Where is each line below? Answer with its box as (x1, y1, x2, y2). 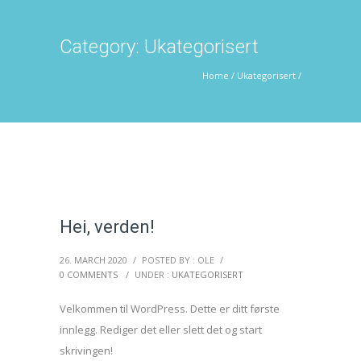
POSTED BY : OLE (142, 254, 214, 266)
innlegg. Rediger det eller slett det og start (60, 322, 262, 337)
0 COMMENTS (60, 268, 118, 280)
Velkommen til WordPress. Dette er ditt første (60, 301, 280, 316)
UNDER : (135, 268, 172, 280)
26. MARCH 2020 (60, 254, 127, 266)
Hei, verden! (60, 217, 155, 237)
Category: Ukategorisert (60, 35, 259, 58)
